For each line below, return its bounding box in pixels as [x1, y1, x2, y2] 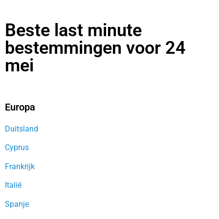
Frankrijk [5, 161, 35, 171]
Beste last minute [5, 20, 142, 41]
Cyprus [5, 143, 29, 153]
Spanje [5, 199, 29, 209]
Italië [5, 180, 22, 190]
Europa [5, 101, 35, 113]
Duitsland [5, 124, 38, 133]
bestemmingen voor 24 [5, 37, 186, 58]
